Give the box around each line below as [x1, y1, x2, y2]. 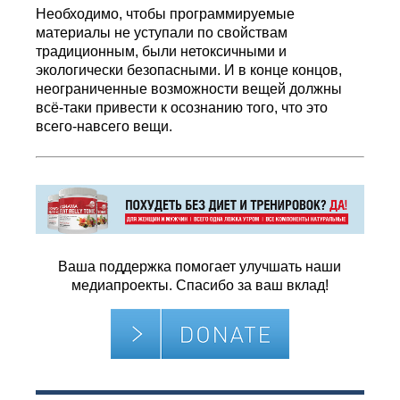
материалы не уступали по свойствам [36, 24, 288, 40]
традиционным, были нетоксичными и [36, 43, 287, 59]
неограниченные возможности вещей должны [36, 80, 343, 96]
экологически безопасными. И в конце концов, [36, 62, 343, 78]
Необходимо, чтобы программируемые [36, 5, 296, 21]
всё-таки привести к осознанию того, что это [36, 99, 329, 115]
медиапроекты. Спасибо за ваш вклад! [71, 277, 329, 293]
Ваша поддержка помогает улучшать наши [58, 258, 342, 274]
